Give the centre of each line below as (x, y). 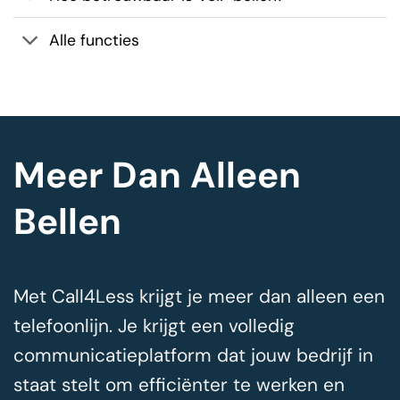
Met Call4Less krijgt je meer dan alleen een (199, 296)
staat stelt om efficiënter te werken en (179, 384)
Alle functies (95, 40)
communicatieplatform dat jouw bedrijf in (193, 354)
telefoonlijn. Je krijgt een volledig (154, 325)
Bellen (67, 221)
